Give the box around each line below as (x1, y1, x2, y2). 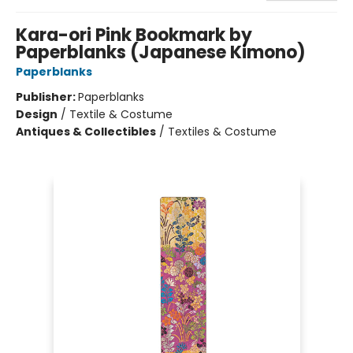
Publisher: (16, 88, 78, 105)
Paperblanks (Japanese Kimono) (16, 39, 306, 65)
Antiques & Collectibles (16, 123, 156, 139)
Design (16, 106, 58, 122)
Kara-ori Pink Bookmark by (16, 22, 252, 47)
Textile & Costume (69, 106, 173, 122)
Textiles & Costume (168, 123, 277, 139)
